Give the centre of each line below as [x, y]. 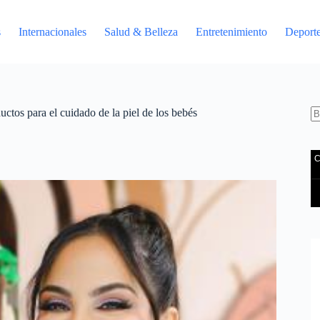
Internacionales [53, 31]
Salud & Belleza [141, 31]
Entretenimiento [232, 31]
